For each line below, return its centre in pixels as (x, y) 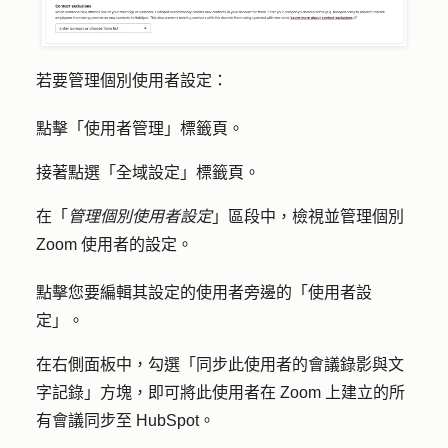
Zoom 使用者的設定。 (114, 244)
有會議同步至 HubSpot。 (125, 420)
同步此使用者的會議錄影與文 (300, 364)
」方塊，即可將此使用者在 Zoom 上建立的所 (244, 392)
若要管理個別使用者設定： (132, 80)
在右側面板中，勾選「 (116, 364)
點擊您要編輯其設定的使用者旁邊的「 (172, 292)
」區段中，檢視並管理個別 (308, 216)
